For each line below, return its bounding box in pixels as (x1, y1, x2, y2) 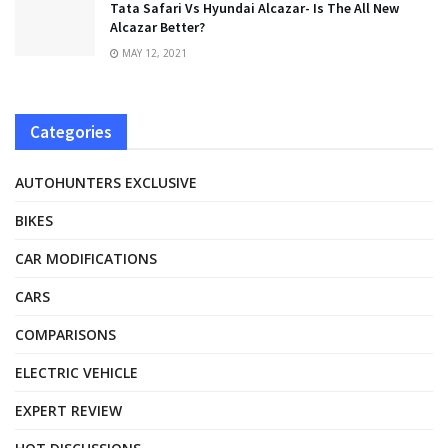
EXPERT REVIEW (15, 400, 122, 420)
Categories (30, 120, 112, 143)
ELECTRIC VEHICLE (15, 362, 138, 382)
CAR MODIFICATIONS (15, 248, 157, 268)
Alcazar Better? (110, 17, 205, 36)
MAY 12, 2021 (119, 45, 187, 60)
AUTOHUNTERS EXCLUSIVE (15, 172, 197, 192)
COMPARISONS (15, 324, 116, 344)
